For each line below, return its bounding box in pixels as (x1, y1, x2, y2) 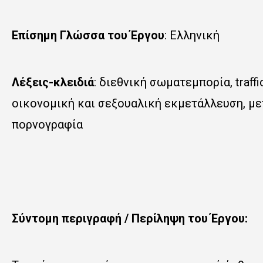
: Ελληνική (164, 28, 220, 42)
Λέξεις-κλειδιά (12, 75, 94, 89)
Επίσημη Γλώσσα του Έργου (12, 28, 164, 42)
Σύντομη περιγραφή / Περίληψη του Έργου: (12, 211, 248, 225)
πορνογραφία (12, 117, 83, 131)
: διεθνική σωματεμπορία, (94, 75, 235, 89)
